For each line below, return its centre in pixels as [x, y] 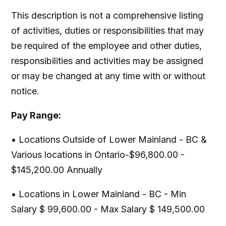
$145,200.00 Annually [56, 169]
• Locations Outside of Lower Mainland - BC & [109, 139]
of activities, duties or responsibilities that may [107, 30]
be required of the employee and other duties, [106, 45]
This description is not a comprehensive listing [107, 15]
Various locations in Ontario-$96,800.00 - [98, 154]
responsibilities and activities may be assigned [107, 61]
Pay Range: [36, 115]
